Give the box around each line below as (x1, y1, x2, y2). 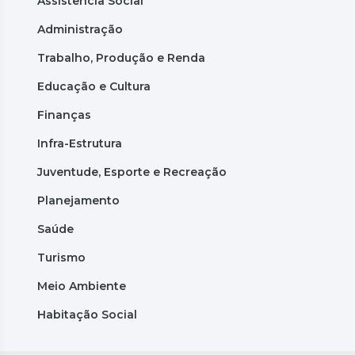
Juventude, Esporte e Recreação (37, 164, 227, 179)
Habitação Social (37, 307, 137, 322)
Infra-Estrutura (37, 136, 122, 151)
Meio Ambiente (37, 278, 126, 293)
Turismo (37, 250, 86, 265)
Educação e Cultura (37, 78, 151, 94)
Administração (37, 21, 123, 36)
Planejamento (37, 193, 120, 208)
